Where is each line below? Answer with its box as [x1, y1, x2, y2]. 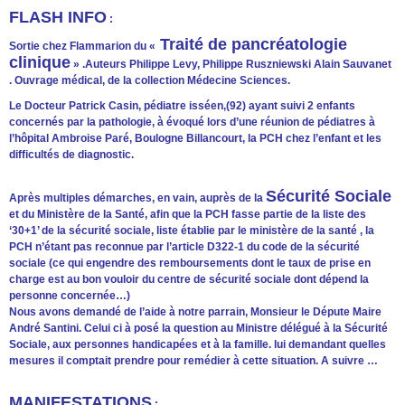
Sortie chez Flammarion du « [9, 39, 155, 52]
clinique [9, 52, 71, 71]
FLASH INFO [9, 7, 107, 26]
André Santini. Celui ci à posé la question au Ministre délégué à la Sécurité [9, 321, 388, 334]
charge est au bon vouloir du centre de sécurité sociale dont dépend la [9, 272, 369, 286]
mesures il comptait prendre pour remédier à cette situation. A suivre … [9, 353, 378, 367]
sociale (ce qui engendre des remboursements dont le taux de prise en [9, 256, 371, 269]
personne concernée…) [9, 288, 130, 302]
